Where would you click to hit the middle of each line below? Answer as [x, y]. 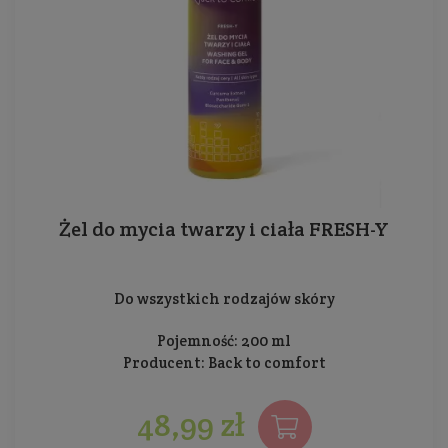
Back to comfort [266, 363]
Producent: [165, 363]
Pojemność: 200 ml [224, 341]
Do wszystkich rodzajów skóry [224, 299]
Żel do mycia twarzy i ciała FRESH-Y [224, 229]
